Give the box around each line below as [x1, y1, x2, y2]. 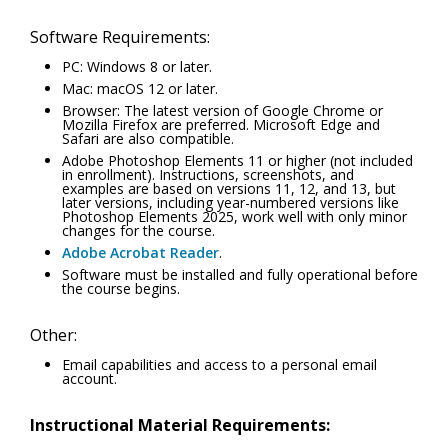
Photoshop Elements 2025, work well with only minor [62, 207, 407, 227]
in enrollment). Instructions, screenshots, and [62, 165, 354, 185]
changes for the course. [62, 221, 215, 241]
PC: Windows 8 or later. [62, 57, 212, 77]
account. [62, 369, 117, 389]
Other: [30, 324, 77, 347]
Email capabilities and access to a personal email [62, 355, 377, 375]
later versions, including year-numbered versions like [62, 193, 399, 213]
